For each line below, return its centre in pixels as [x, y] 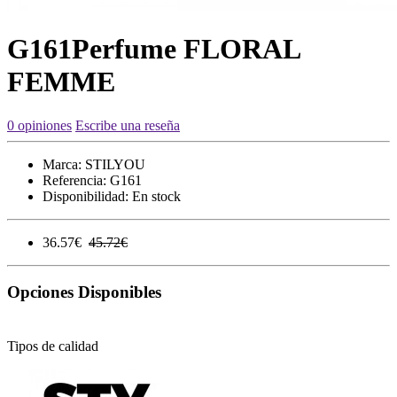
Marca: [62, 164]
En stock [155, 196]
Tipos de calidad [53, 346]
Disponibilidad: [86, 196]
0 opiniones [39, 125]
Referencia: [74, 180]
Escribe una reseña [128, 125]
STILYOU [115, 164]
